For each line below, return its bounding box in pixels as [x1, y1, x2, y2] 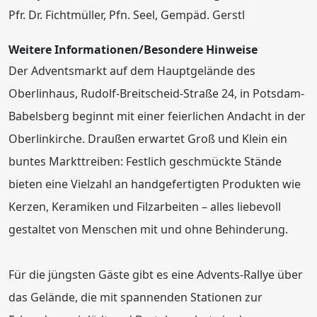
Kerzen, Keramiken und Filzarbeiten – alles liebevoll [8, 198, 281, 214]
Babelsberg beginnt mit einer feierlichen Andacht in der [8, 108, 306, 124]
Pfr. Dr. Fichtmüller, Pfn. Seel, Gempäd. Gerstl [8, 6, 245, 23]
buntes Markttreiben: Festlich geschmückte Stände [8, 153, 282, 169]
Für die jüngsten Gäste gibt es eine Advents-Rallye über [8, 266, 303, 282]
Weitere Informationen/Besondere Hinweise [8, 41, 258, 57]
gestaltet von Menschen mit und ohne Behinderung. [8, 221, 288, 237]
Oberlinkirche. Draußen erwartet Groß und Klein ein [8, 130, 287, 146]
